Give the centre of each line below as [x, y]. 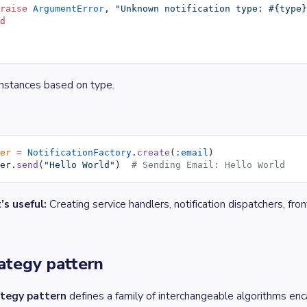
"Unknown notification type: [192, 9]
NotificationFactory [77, 152]
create [154, 152]
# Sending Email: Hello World [209, 165]
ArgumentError [66, 9]
